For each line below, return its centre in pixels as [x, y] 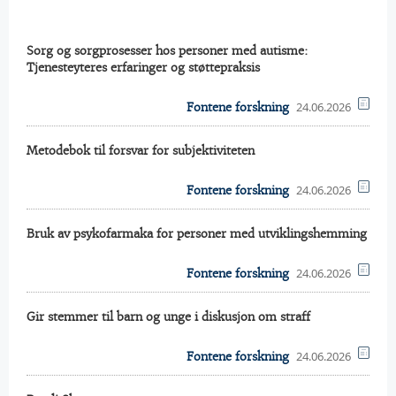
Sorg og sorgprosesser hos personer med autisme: [167, 51]
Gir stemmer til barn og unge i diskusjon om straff [168, 317]
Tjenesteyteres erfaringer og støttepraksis [143, 68]
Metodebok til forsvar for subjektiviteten [141, 151]
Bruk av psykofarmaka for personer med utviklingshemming [197, 234]
